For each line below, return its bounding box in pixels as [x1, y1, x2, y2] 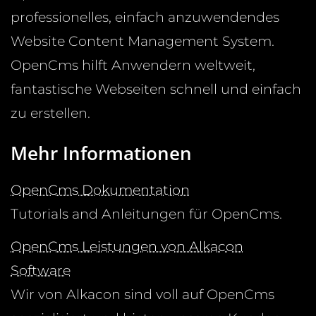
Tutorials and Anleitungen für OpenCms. [11, 205, 282, 222]
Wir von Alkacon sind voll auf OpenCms [11, 285, 274, 303]
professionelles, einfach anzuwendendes [11, 8, 279, 25]
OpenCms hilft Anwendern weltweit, [11, 56, 255, 73]
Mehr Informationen [11, 140, 192, 166]
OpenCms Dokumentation [11, 181, 190, 198]
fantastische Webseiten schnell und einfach [11, 80, 301, 97]
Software [11, 261, 71, 279]
